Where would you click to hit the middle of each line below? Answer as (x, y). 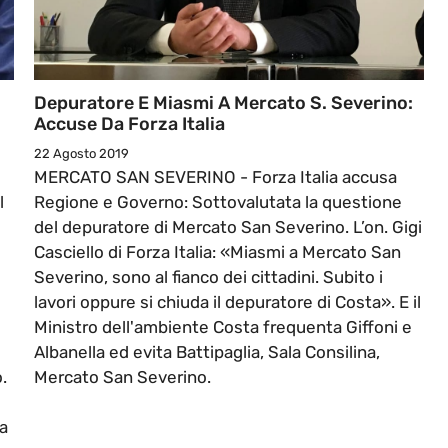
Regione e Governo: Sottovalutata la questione (218, 202)
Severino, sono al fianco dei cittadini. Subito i (208, 277)
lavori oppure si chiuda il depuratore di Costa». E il (227, 302)
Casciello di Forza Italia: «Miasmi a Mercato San (217, 252)
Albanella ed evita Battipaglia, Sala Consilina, (207, 352)
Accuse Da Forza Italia (129, 124)
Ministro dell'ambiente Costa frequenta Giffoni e (223, 327)
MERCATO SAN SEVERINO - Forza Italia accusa (215, 177)
